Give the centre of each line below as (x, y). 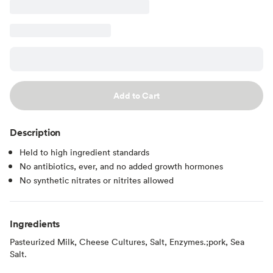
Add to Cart (136, 95)
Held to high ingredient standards (84, 152)
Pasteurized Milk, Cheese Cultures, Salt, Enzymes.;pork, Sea (127, 241)
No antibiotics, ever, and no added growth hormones (121, 166)
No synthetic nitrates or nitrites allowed (97, 180)
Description (35, 132)
